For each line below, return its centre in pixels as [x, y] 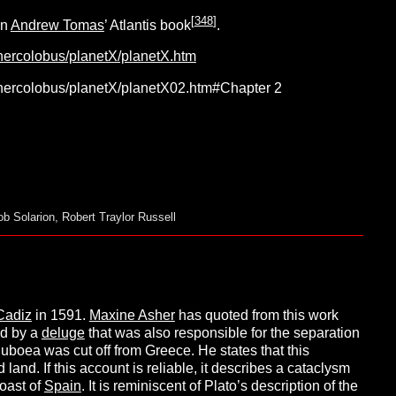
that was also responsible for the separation [222, 333]
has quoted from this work [256, 316]
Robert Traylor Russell [118, 217]
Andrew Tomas [57, 26]
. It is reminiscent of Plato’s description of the [219, 386]
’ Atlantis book [147, 26]
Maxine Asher [132, 316]
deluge [63, 333]
